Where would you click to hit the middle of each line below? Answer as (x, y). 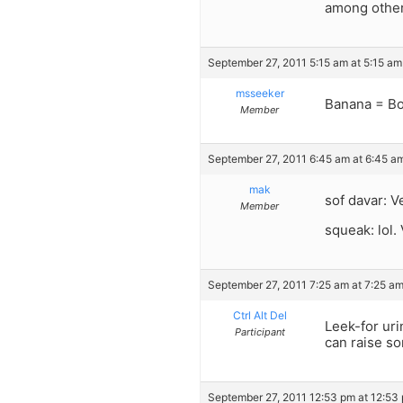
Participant (260, 332)
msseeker (260, 93)
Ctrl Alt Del (260, 316)
